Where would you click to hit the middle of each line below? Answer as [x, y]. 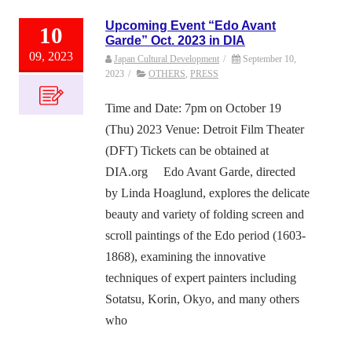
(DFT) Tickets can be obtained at [187, 151]
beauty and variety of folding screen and [205, 214]
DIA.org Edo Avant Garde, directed [200, 172]
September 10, [269, 59]
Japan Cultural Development [167, 59]
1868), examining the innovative [185, 257]
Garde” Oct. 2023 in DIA [175, 41]
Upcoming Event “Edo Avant [191, 26]
